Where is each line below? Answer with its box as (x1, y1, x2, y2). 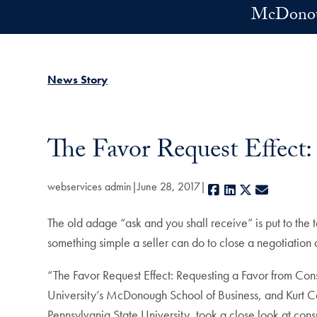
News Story (47, 72, 108, 87)
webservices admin (47, 179, 132, 195)
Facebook (221, 182, 270, 199)
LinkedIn (238, 182, 278, 199)
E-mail (270, 182, 301, 199)
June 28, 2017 (137, 179, 201, 195)
